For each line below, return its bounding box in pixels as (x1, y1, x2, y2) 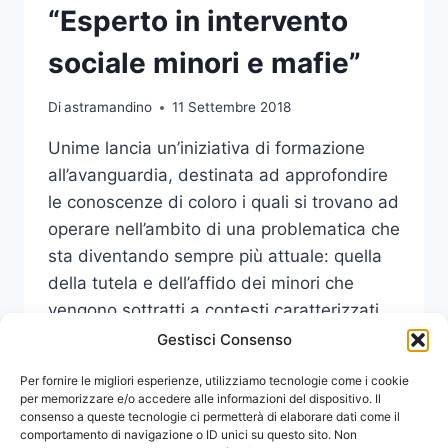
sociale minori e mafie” (48, 45, 361, 80)
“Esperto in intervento (48, 3, 348, 38)
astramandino (64, 99, 153, 116)
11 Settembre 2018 (172, 99, 292, 116)
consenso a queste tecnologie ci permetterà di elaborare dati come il (20, 409, 400, 424)
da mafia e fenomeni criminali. (48, 327, 290, 348)
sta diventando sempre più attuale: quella (48, 246, 382, 267)
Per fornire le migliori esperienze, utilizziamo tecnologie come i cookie (20, 373, 409, 388)
